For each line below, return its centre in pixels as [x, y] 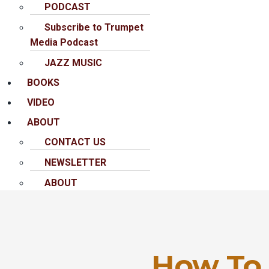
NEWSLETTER [75, 163]
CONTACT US [75, 142]
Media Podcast [64, 43]
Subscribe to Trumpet [94, 28]
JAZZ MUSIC [73, 63]
